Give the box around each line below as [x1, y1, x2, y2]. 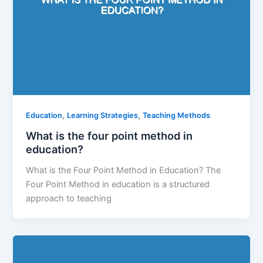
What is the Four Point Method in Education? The [26, 164, 221, 176]
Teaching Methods [143, 111, 211, 120]
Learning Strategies [67, 111, 139, 120]
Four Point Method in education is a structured [26, 178, 210, 190]
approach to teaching [26, 193, 112, 204]
